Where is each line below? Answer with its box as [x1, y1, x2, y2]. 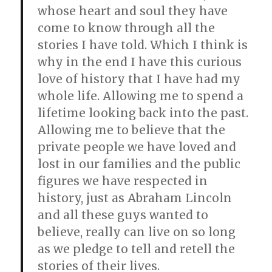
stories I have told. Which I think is [38, 38, 248, 53]
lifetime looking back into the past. [38, 106, 249, 121]
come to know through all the [38, 21, 216, 36]
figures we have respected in [38, 174, 208, 189]
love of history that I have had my [38, 72, 241, 87]
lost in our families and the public [38, 157, 241, 172]
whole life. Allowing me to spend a [38, 89, 244, 104]
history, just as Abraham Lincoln [38, 191, 233, 206]
